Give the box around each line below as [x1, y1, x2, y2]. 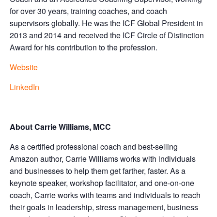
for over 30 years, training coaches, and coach [10, 5, 167, 16]
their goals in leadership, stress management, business [10, 201, 198, 213]
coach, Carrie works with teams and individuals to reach [10, 189, 201, 201]
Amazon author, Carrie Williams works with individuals [10, 153, 196, 164]
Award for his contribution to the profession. [10, 42, 157, 53]
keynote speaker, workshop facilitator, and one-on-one [10, 177, 194, 188]
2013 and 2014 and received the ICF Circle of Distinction [10, 30, 204, 41]
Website [10, 62, 38, 73]
